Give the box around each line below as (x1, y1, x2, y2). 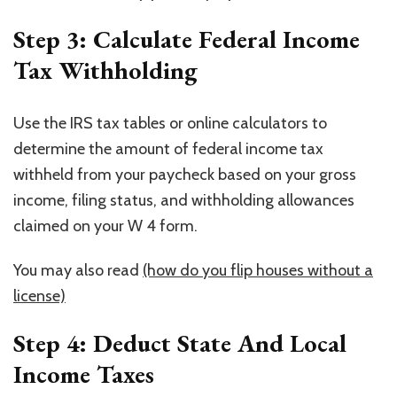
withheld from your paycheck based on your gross (13, 164, 356, 184)
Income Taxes (13, 357, 154, 390)
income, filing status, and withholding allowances (13, 190, 354, 210)
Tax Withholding (13, 53, 198, 86)
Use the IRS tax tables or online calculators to (13, 113, 327, 133)
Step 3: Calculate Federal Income (13, 22, 360, 55)
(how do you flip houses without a (143, 260, 373, 280)
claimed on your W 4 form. (13, 215, 198, 236)
